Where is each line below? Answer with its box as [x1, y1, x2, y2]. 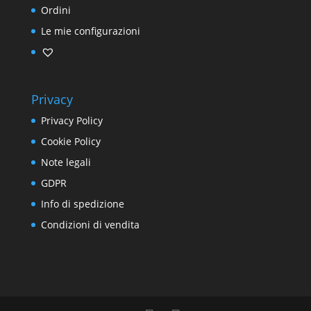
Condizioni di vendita [40, 218, 140, 232]
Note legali [40, 155, 91, 169]
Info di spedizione [40, 197, 124, 211]
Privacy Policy [40, 114, 103, 128]
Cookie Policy [40, 135, 101, 149]
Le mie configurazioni [40, 24, 140, 38]
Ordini [40, 3, 71, 17]
